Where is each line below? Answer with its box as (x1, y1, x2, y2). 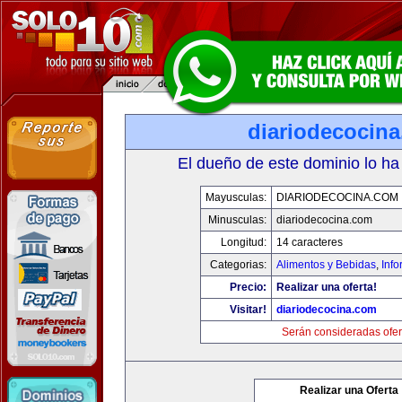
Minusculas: (207, 214, 267, 226)
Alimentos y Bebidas (275, 258, 376, 271)
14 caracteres (275, 236, 343, 249)
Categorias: (209, 258, 267, 271)
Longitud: (220, 236, 267, 249)
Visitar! (229, 303, 267, 316)
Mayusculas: (205, 191, 267, 204)
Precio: (229, 281, 267, 293)
